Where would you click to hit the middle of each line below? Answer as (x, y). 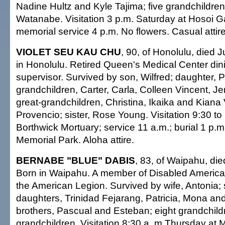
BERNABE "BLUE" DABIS (76, 160)
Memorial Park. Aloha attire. (75, 140)
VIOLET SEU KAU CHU (69, 52)
